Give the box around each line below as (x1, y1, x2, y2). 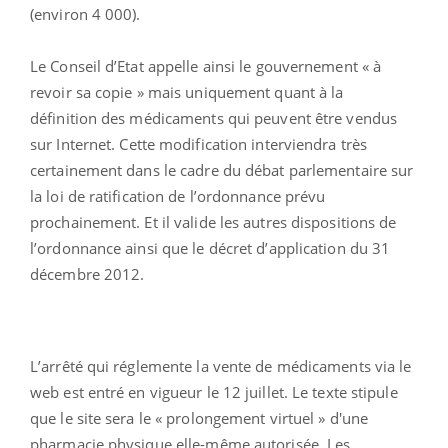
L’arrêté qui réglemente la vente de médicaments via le (30, 355, 412, 376)
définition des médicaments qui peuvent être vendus (30, 107, 398, 128)
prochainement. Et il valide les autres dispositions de (30, 211, 397, 232)
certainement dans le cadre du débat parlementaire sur (30, 159, 414, 180)
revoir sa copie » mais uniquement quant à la (30, 81, 344, 102)
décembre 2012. (30, 263, 145, 284)
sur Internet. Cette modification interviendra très (30, 133, 368, 154)
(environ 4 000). (30, 3, 145, 24)
